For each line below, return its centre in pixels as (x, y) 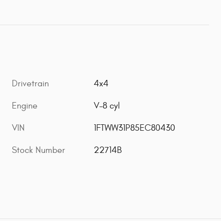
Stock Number (38, 150)
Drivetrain (30, 83)
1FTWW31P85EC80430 (135, 128)
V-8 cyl (107, 106)
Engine (25, 106)
